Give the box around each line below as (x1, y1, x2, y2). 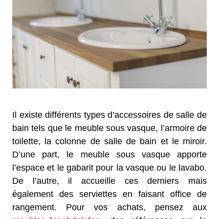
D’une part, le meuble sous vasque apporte (12, 150, 207, 160)
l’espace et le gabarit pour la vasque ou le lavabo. (12, 163, 207, 173)
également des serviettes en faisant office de (12, 189, 207, 199)
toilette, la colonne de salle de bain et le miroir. (12, 136, 207, 147)
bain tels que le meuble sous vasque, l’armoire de (12, 123, 207, 133)
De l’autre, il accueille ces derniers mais (12, 176, 207, 186)
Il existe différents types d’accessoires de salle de (12, 110, 207, 120)
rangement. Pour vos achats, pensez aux (12, 202, 207, 213)
